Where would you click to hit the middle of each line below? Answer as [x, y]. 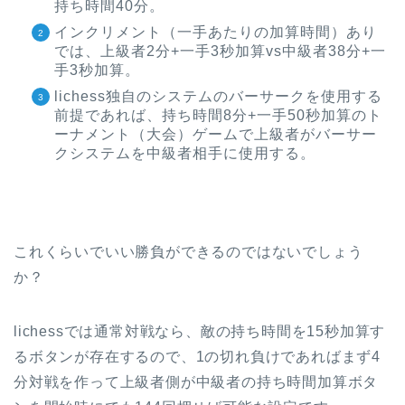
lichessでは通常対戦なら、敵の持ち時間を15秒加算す [200, 332]
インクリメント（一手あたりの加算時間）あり [216, 33]
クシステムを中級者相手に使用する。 [185, 154]
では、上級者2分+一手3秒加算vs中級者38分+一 [220, 52]
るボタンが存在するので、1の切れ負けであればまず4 [197, 357]
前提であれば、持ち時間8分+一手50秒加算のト [218, 116]
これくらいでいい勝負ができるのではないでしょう [188, 252]
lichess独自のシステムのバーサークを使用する [218, 97]
